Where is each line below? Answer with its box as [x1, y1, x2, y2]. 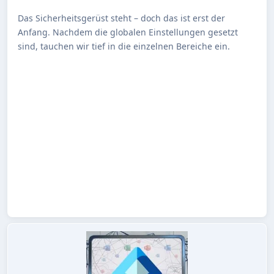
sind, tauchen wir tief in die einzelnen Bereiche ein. [18, 40, 230, 52]
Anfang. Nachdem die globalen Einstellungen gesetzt [18, 26, 238, 38]
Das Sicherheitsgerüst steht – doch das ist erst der [18, 12, 225, 24]
